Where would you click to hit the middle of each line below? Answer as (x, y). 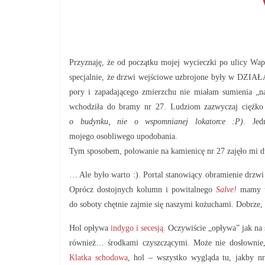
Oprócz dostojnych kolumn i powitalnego (143, 190)
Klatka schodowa (98, 258)
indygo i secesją (137, 228)
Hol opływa (90, 228)
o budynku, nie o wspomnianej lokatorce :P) (156, 122)
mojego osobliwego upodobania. (123, 136)
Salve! (227, 190)
